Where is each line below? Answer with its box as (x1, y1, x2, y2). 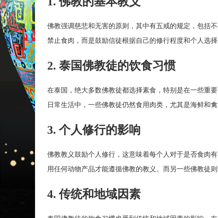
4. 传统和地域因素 (47, 187, 141, 200)
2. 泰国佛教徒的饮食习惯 (47, 59, 176, 72)
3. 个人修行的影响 (47, 123, 141, 136)
